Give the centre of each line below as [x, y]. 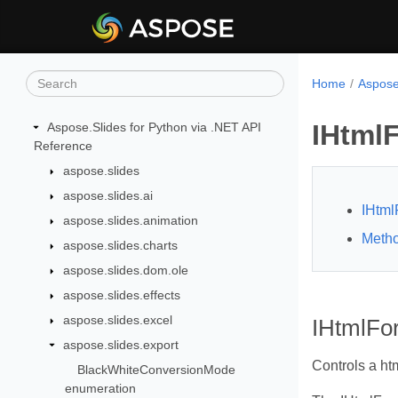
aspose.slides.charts [120, 245]
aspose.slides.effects [121, 295]
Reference [63, 146]
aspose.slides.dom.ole [125, 270]
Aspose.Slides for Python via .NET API [154, 127]
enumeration [101, 388]
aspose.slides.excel [117, 320]
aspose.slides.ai [107, 195]
